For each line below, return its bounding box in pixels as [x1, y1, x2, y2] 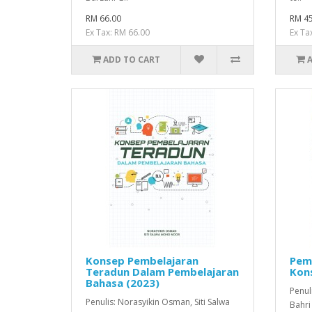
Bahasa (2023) [86, 275, 159, 290]
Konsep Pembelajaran [86, 253, 198, 267]
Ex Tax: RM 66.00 [86, 26, 150, 38]
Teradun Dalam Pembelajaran [86, 264, 239, 279]
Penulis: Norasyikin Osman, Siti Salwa [86, 295, 230, 308]
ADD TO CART [103, 53, 161, 65]
